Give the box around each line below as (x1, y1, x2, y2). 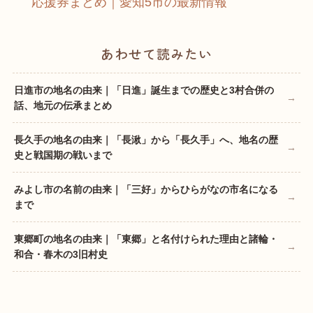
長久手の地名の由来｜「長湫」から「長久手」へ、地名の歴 (13, 133, 278, 145)
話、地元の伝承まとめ (13, 99, 112, 111)
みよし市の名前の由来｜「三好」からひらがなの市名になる (13, 183, 278, 195)
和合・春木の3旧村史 (13, 248, 108, 260)
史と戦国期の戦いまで (13, 149, 112, 161)
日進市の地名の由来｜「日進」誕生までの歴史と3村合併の (13, 84, 274, 96)
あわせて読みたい (101, 43, 212, 63)
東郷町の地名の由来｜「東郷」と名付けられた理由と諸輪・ (13, 233, 278, 245)
